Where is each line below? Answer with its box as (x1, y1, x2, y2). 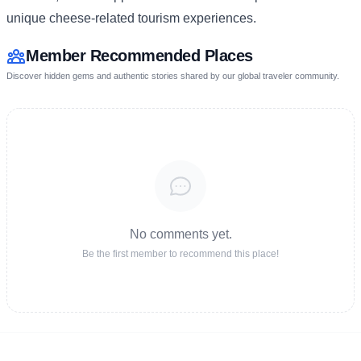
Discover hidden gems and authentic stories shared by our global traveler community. (6, 71, 339, 81)
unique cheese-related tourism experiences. (6, 11, 256, 25)
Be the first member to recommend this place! (82, 248, 279, 259)
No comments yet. (129, 227, 232, 241)
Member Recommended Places (26, 47, 253, 64)
